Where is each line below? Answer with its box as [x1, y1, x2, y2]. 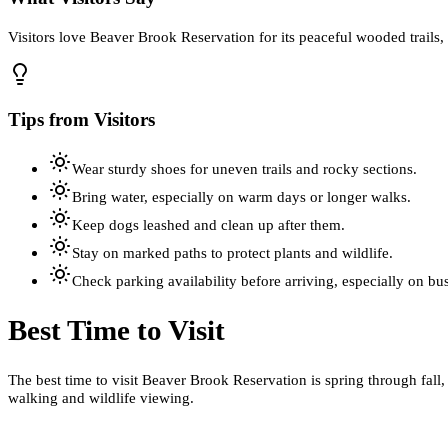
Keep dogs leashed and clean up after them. [72, 216, 345, 234]
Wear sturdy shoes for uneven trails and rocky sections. [72, 160, 417, 178]
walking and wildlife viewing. [8, 388, 194, 406]
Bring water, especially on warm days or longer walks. [72, 188, 411, 206]
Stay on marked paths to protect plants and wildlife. [72, 244, 393, 262]
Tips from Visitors [8, 108, 155, 130]
